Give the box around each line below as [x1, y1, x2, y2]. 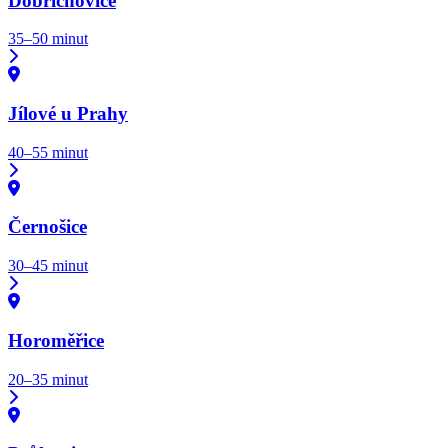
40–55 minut [8, 143, 88, 161]
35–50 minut [8, 30, 88, 48]
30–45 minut [8, 257, 88, 275]
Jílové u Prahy [8, 103, 128, 125]
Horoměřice [8, 329, 104, 351]
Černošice [8, 216, 87, 238]
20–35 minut [8, 370, 88, 388]
